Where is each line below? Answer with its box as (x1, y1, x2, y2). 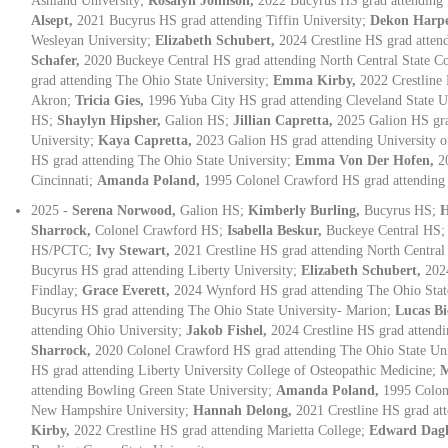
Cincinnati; (31, 172, 98, 188)
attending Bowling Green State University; (31, 382, 277, 398)
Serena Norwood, (72, 202, 181, 218)
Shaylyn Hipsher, (57, 112, 166, 128)
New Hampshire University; (31, 402, 194, 418)
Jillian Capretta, (233, 112, 338, 128)
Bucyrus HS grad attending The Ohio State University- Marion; (31, 302, 396, 318)
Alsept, (31, 12, 78, 28)
